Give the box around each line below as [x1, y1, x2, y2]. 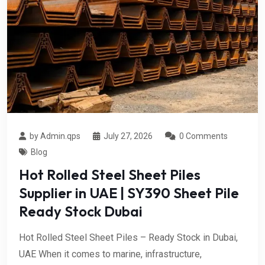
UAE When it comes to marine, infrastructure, [19, 248, 202, 260]
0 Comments [179, 131, 228, 141]
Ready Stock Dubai [19, 202, 143, 220]
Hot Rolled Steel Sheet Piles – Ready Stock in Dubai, [19, 231, 238, 243]
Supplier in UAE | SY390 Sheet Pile [19, 183, 239, 202]
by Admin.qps [30, 131, 80, 141]
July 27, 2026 [104, 131, 153, 141]
